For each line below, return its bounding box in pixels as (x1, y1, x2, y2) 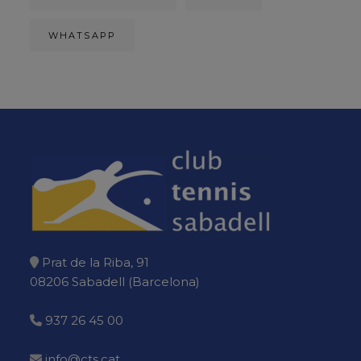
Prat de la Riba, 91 (41, 255, 149, 270)
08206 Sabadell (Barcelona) (29, 274, 200, 289)
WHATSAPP (48, 30, 117, 41)
